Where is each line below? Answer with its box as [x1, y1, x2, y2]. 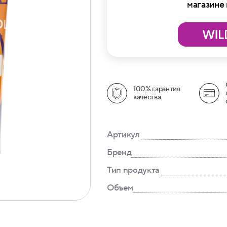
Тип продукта [107, 165, 160, 176]
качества [133, 93, 161, 102]
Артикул [107, 129, 140, 140]
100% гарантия [133, 85, 180, 94]
